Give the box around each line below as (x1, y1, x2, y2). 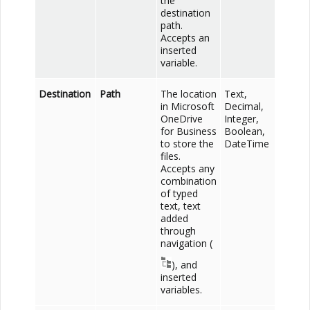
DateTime (224, 136, 269, 150)
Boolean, (224, 124, 265, 138)
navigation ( (161, 236, 212, 250)
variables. (161, 282, 202, 296)
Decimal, (224, 99, 264, 113)
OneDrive (161, 111, 203, 125)
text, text (161, 199, 201, 212)
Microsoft (171, 99, 215, 113)
